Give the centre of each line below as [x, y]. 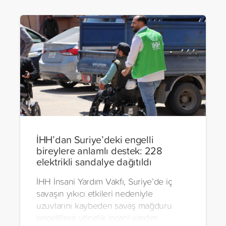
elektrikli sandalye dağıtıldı [94, 162]
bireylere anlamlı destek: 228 [99, 151]
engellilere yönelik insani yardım [97, 218]
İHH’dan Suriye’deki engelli [95, 139]
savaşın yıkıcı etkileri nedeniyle [95, 193]
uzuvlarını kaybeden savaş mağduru [104, 206]
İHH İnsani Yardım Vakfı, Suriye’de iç [104, 181]
